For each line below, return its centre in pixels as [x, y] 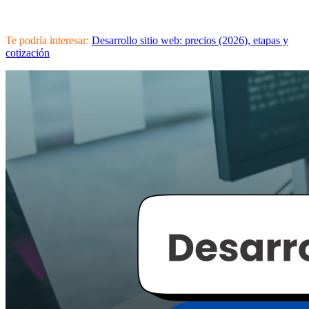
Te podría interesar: [47, 40]
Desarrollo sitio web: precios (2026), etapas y [190, 40]
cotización [28, 52]
